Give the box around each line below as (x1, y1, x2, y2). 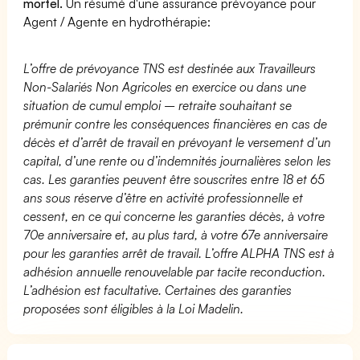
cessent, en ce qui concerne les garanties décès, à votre (23, 207, 325, 224)
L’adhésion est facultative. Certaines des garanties (23, 281, 292, 298)
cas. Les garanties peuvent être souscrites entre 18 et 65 (23, 170, 325, 187)
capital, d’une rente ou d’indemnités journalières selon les (23, 152, 332, 169)
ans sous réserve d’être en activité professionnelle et (23, 189, 304, 206)
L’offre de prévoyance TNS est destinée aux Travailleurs (23, 59, 317, 76)
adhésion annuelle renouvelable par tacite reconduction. (23, 263, 326, 280)
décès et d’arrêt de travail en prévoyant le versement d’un (23, 133, 332, 150)
